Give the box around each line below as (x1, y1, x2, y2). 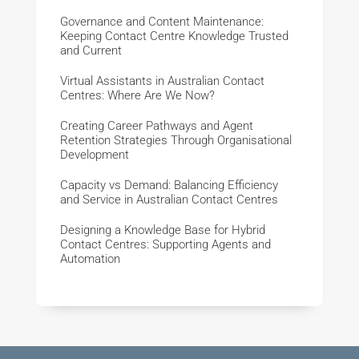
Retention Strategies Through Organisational (59, 133, 292, 148)
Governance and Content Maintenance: (59, 14, 264, 30)
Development (59, 147, 129, 163)
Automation (59, 252, 120, 267)
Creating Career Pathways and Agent (59, 119, 253, 134)
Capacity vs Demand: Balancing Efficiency (59, 178, 278, 193)
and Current (59, 43, 122, 58)
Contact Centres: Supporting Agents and (59, 237, 271, 252)
